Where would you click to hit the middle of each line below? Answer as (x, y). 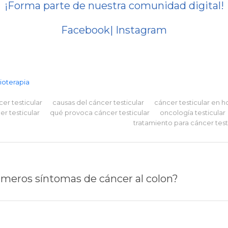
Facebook (85, 30)
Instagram (141, 30)
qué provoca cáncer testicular (100, 112)
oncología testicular (193, 112)
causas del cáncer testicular (98, 102)
